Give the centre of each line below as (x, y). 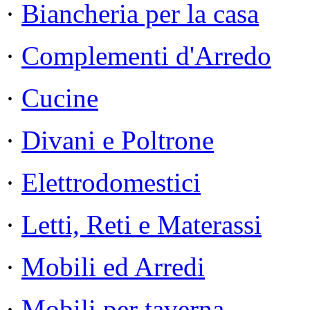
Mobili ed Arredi (113, 267)
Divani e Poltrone (118, 140)
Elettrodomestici (111, 183)
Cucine (60, 98)
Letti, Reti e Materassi (142, 225)
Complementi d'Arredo (146, 56)
